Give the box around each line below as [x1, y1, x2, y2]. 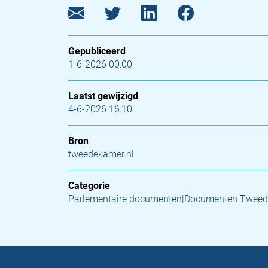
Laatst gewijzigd [68, 90, 138, 102]
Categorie [68, 180, 110, 191]
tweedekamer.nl [68, 148, 134, 160]
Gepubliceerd [68, 45, 126, 57]
